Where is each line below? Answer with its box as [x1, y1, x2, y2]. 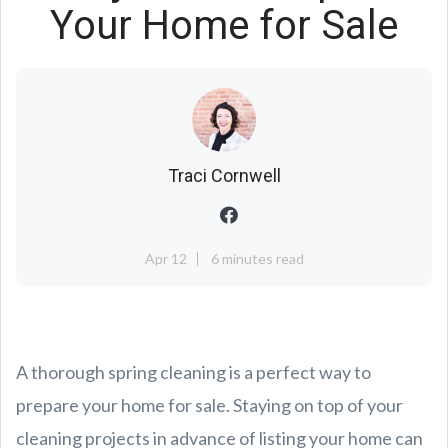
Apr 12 [144, 249, 187, 267]
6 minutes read [210, 249, 304, 267]
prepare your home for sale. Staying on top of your [16, 393, 403, 416]
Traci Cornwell [167, 164, 281, 186]
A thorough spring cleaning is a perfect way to [16, 360, 371, 383]
